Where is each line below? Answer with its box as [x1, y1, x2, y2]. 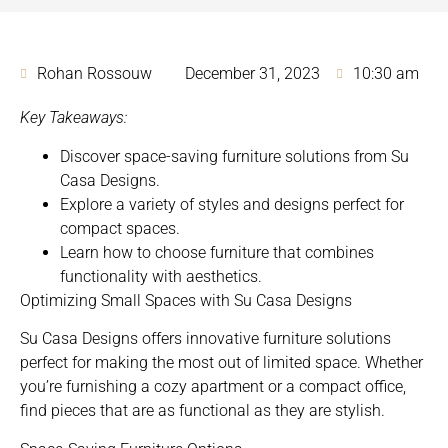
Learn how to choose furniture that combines [60, 242, 374, 262]
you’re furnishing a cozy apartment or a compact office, [20, 377, 406, 397]
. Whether [357, 353, 423, 373]
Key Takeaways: [20, 108, 127, 128]
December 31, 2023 [185, 64, 320, 84]
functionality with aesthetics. [60, 266, 262, 286]
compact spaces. [60, 218, 180, 238]
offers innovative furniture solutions [138, 329, 391, 349]
